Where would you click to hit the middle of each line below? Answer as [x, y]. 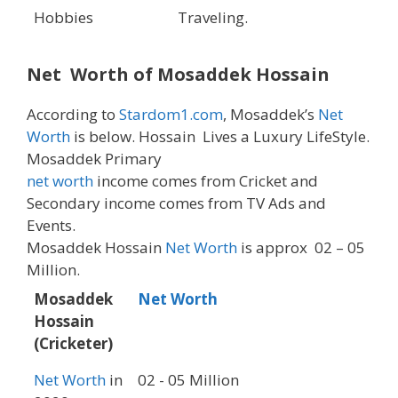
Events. [51, 226]
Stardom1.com [171, 115]
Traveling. [213, 18]
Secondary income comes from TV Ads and [176, 203]
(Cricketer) [73, 344]
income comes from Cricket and [206, 181]
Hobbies [64, 18]
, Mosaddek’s [271, 115]
